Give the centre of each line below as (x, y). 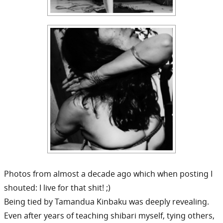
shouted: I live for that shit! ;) (57, 188)
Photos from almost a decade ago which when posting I (108, 174)
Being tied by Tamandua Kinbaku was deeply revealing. (107, 202)
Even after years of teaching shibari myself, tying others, (109, 216)
